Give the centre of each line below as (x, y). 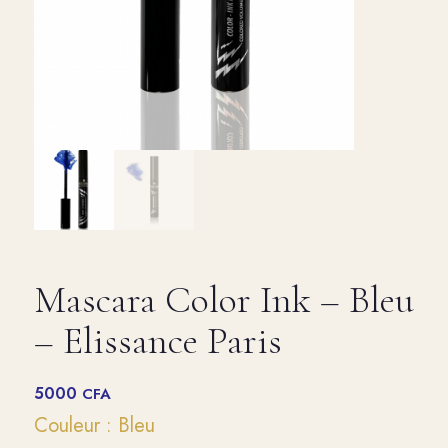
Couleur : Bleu (94, 426)
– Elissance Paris (157, 341)
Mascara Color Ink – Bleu (223, 300)
